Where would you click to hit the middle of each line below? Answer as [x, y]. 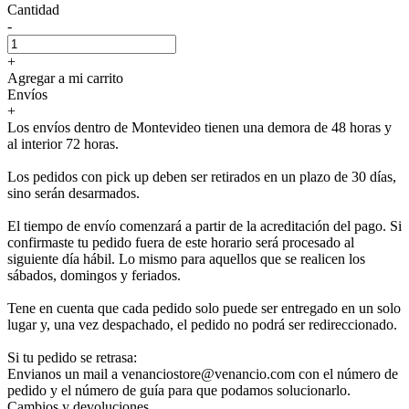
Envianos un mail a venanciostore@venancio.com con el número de [203, 373]
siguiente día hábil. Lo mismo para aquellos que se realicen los [186, 258]
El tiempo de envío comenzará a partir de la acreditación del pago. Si [204, 225]
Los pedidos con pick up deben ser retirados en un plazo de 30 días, [202, 176]
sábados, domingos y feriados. [94, 275]
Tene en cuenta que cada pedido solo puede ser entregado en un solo [204, 308]
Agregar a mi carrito [65, 78]
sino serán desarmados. [73, 193]
